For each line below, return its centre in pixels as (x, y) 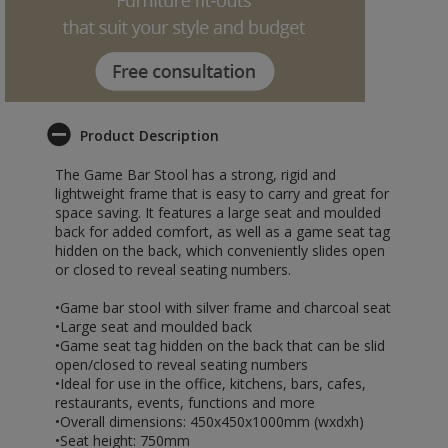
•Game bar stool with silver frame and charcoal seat (223, 307)
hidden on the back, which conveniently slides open (220, 250)
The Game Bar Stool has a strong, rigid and (195, 174)
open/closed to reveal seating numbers (181, 364)
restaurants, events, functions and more (185, 402)
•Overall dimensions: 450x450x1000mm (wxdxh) (209, 421)
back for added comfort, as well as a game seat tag (222, 231)
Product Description (149, 135)
